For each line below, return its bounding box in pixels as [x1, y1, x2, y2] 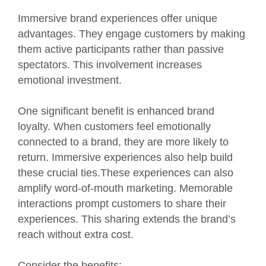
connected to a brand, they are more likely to [18, 135, 229, 148]
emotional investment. [18, 74, 122, 86]
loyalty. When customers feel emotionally [18, 120, 211, 132]
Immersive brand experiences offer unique [18, 12, 217, 24]
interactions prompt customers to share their [18, 197, 226, 210]
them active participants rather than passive [18, 43, 224, 55]
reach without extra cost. [18, 228, 134, 240]
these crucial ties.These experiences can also [18, 166, 233, 179]
